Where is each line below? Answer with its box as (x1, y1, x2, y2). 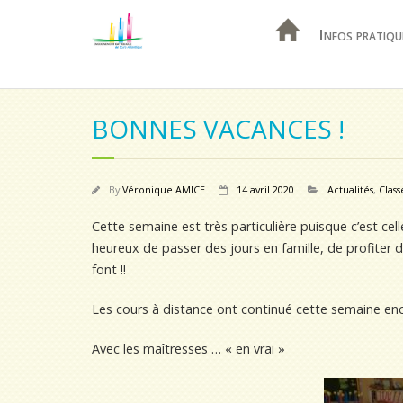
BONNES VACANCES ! (92, 112, 345, 146)
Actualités (327, 183, 373, 196)
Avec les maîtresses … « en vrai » (92, 340, 285, 357)
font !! (92, 261, 126, 278)
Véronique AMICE (122, 183, 205, 196)
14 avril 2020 (237, 183, 294, 196)
